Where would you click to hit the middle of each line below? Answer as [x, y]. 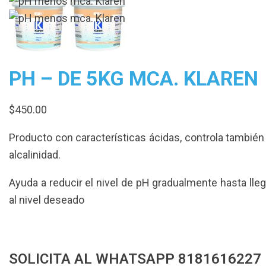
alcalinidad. [35, 154]
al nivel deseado [47, 199]
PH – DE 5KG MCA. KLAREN [134, 78]
